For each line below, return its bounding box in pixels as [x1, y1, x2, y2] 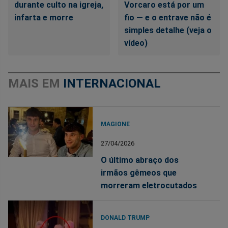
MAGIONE [101, 120, 130, 128]
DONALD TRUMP [101, 214, 150, 221]
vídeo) [124, 38, 148, 48]
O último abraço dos [101, 155, 179, 165]
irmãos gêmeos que [101, 167, 177, 178]
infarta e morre [14, 13, 73, 23]
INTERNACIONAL [63, 76, 161, 91]
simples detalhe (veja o [124, 25, 212, 36]
